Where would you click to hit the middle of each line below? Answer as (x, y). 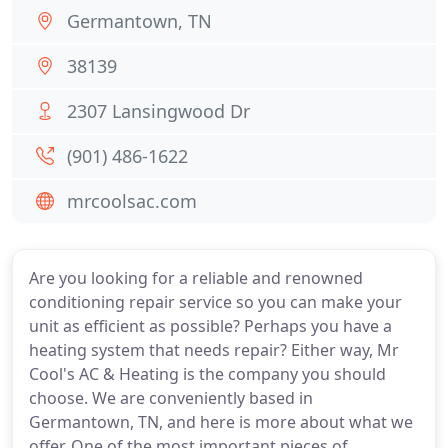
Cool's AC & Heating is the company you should (207, 374)
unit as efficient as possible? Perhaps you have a (210, 326)
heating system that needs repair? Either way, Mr (214, 350)
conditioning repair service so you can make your (215, 302)
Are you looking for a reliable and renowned (196, 278)
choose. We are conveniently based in (171, 398)
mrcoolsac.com (132, 201)
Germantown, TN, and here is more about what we (221, 422)
